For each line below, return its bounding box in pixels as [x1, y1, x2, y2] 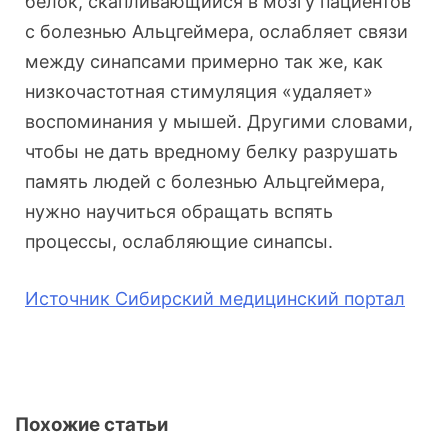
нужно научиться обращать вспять [25, 201, 333, 223]
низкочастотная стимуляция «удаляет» [25, 81, 373, 103]
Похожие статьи [15, 413, 168, 437]
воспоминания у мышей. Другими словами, [25, 111, 413, 133]
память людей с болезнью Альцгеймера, [25, 171, 385, 193]
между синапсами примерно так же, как [25, 51, 383, 73]
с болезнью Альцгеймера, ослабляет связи [25, 21, 408, 43]
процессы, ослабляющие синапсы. [25, 231, 333, 253]
